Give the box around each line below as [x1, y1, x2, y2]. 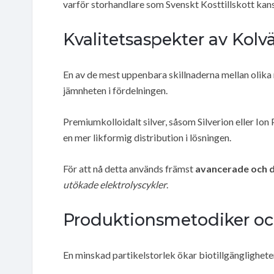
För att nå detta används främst [63, 162, 195, 174]
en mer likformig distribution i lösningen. [63, 131, 231, 143]
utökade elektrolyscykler [63, 178, 166, 190]
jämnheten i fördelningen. [63, 84, 168, 96]
